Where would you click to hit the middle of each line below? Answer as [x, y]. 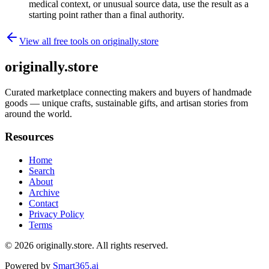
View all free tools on [61, 41]
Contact [44, 204]
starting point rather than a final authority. [107, 14]
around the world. [38, 113]
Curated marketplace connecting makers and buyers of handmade [128, 92]
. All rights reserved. [130, 246]
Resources [29, 137]
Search [42, 171]
